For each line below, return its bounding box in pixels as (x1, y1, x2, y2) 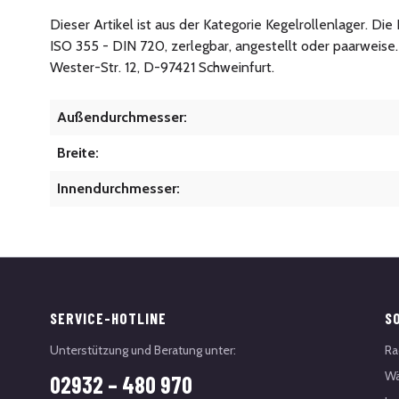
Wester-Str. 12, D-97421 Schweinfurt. (50, 58, 274, 76)
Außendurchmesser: (57, 108, 187, 126)
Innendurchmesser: (57, 179, 180, 197)
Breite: (57, 143, 99, 161)
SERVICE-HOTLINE (50, 309, 167, 327)
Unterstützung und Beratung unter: (50, 342, 236, 358)
